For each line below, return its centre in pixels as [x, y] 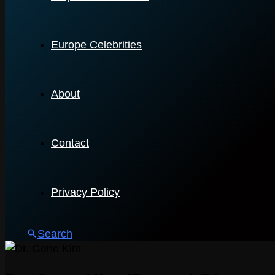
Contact [70, 143]
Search [55, 234]
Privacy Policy [85, 192]
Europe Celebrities [96, 45]
